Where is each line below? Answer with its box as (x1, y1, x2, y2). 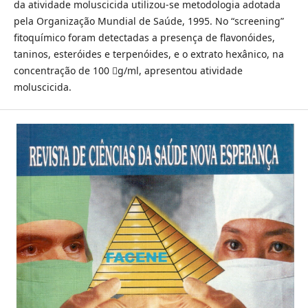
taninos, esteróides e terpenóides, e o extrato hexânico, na (13, 47, 284, 60)
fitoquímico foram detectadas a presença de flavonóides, (13, 30, 275, 44)
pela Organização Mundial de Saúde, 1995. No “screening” (13, 14, 284, 27)
